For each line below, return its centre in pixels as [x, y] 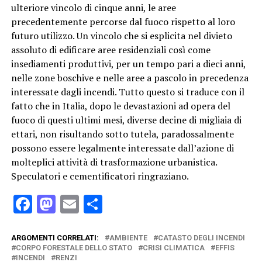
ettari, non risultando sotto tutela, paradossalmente [122, 134]
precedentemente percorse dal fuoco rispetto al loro [123, 22]
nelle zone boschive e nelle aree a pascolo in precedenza [130, 78]
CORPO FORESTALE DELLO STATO [74, 248]
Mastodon [96, 204]
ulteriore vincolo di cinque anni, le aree [93, 8]
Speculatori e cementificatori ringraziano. [100, 176]
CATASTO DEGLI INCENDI [201, 238]
